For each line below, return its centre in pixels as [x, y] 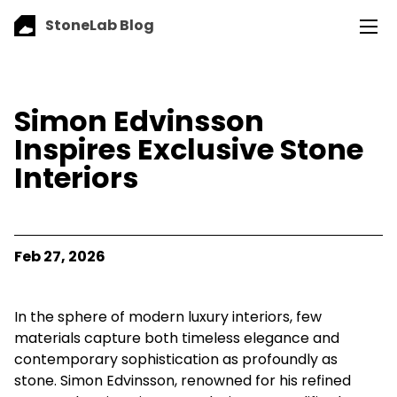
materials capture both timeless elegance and [177, 338]
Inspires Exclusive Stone [189, 149]
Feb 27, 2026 [60, 256]
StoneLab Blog [100, 25]
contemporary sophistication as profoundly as [176, 359]
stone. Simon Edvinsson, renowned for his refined [183, 380]
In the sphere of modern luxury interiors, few [168, 316]
